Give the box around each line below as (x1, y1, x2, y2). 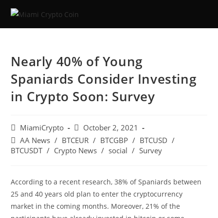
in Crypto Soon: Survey (11, 88, 155, 105)
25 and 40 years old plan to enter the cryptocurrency (11, 189, 183, 199)
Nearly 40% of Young (11, 53, 143, 70)
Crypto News (54, 146, 97, 155)
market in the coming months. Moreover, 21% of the (11, 201, 181, 211)
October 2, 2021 (83, 123, 139, 132)
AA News (20, 136, 51, 145)
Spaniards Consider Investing (11, 70, 197, 88)
